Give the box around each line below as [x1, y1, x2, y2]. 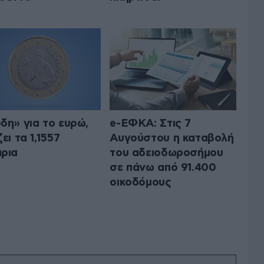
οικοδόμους [110, 176, 171, 188]
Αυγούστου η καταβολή [110, 132, 234, 144]
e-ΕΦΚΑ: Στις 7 [110, 117, 191, 129]
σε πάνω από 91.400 [110, 161, 216, 173]
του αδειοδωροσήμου [110, 147, 223, 159]
